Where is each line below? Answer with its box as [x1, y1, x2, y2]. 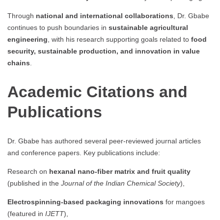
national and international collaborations [36, 12, 173, 20]
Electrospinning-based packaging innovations [7, 198, 164, 206]
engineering [7, 35, 48, 44]
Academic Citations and [7, 82, 188, 101]
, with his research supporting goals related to [48, 35, 191, 44]
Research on [7, 167, 49, 176]
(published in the [7, 179, 61, 188]
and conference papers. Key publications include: [7, 149, 160, 157]
